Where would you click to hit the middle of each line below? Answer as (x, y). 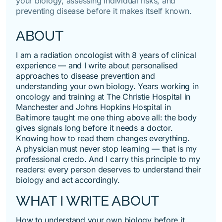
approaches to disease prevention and (85, 76)
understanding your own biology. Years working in (107, 86)
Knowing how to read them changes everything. (103, 138)
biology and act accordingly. (68, 180)
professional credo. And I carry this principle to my (108, 159)
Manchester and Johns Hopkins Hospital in (93, 107)
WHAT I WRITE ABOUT (87, 201)
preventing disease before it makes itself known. (104, 11)
